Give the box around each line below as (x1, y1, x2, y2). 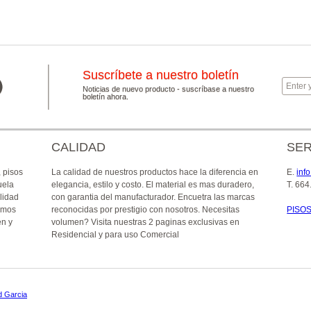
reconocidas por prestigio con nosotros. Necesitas (51, 205, 239, 215)
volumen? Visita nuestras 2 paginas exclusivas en (51, 217, 239, 227)
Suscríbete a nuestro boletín (83, 68, 239, 82)
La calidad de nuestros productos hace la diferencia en (51, 167, 258, 177)
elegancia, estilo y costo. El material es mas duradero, (51, 180, 254, 190)
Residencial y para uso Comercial (51, 230, 179, 239)
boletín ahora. (83, 92, 128, 101)
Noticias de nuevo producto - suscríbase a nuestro (83, 85, 254, 93)
